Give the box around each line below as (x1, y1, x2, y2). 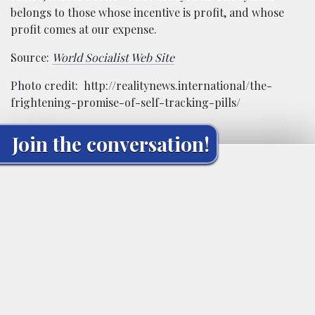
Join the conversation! (12, 131, 210, 157)
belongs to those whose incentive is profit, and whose (11, 5, 284, 20)
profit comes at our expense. (11, 22, 157, 37)
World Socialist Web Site (52, 50, 174, 65)
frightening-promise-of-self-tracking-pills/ (11, 95, 240, 110)
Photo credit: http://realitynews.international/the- (11, 78, 272, 93)
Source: (11, 50, 52, 65)
